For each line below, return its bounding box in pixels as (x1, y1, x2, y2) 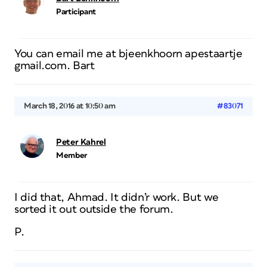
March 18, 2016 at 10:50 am (24, 102, 116, 111)
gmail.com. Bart (14, 60, 95, 72)
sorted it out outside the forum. (14, 204, 173, 216)
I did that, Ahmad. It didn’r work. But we (14, 192, 219, 204)
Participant (56, 8, 97, 17)
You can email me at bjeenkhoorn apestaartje (14, 48, 243, 60)
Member (56, 151, 87, 160)
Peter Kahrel (56, 138, 106, 147)
